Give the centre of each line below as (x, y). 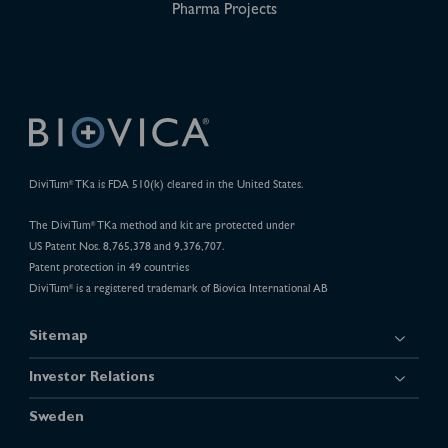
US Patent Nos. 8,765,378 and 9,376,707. (126, 247)
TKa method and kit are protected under (194, 226)
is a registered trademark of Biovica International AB (199, 289)
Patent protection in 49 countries (108, 268)
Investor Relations (91, 378)
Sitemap (58, 338)
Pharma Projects (224, 10)
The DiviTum (59, 226)
